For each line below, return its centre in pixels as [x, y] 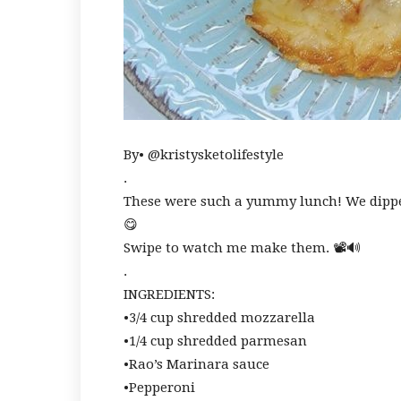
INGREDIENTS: [169, 294]
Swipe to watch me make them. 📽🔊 [242, 248]
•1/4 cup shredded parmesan [215, 341]
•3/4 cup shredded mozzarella [219, 318]
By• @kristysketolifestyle [204, 155]
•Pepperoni [159, 388]
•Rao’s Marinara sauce [196, 364]
